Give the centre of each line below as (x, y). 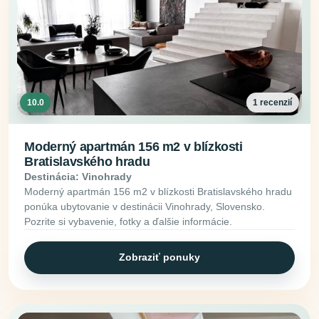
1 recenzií (273, 102)
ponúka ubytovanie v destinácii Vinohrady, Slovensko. (145, 207)
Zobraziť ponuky (159, 257)
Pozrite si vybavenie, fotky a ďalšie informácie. (129, 222)
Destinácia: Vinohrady (78, 177)
